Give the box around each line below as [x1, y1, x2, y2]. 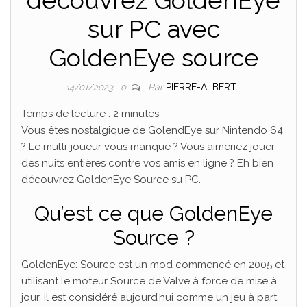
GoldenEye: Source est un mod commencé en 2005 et [21, 258, 284, 271]
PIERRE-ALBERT [165, 81, 236, 93]
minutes [121, 107, 159, 120]
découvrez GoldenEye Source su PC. [21, 173, 201, 186]
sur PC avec [87, 14, 220, 43]
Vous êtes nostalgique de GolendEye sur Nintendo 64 [21, 123, 283, 136]
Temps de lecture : [21, 107, 113, 120]
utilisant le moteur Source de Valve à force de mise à [21, 274, 277, 287]
